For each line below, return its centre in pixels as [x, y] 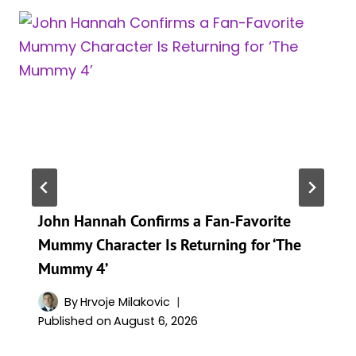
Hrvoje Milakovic [126, 302]
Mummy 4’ [73, 268]
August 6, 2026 [156, 321]
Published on [75, 321]
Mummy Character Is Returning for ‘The [170, 244]
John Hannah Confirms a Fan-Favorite [164, 221]
